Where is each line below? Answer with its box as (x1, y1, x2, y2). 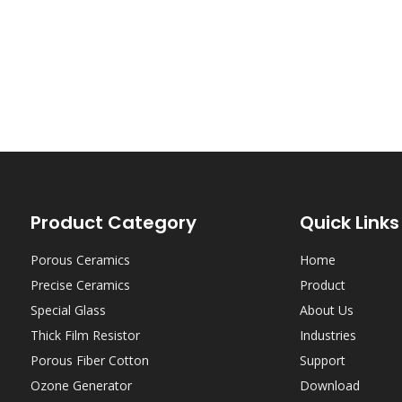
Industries (300, 327, 356, 344)
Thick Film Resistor (31, 327, 140, 344)
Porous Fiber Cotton (31, 352, 149, 369)
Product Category (31, 210, 197, 235)
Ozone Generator (31, 377, 132, 394)
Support (300, 352, 345, 369)
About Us (300, 301, 354, 319)
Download (300, 377, 360, 394)
